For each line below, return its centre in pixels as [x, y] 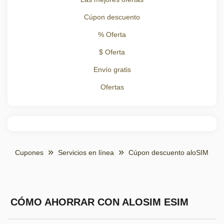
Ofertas [112, 87]
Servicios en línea [86, 152]
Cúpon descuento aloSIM [168, 152]
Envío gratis [112, 69]
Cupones [29, 152]
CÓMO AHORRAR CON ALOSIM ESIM [99, 202]
